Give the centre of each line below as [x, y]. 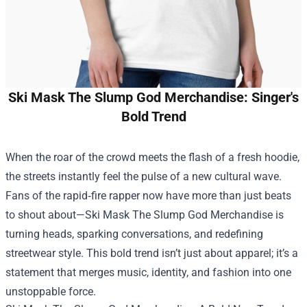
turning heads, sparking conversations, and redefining [134, 234]
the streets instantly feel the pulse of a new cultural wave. [144, 176]
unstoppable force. [51, 292]
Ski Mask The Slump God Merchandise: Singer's [153, 97]
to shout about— [45, 215]
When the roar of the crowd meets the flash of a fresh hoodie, [152, 157]
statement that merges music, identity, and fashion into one [148, 272]
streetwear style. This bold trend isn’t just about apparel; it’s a [152, 253]
